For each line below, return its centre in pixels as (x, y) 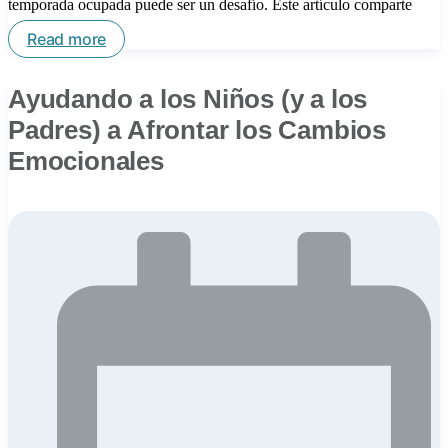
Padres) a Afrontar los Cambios (197, 129)
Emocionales (86, 160)
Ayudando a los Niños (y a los (188, 98)
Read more (67, 39)
